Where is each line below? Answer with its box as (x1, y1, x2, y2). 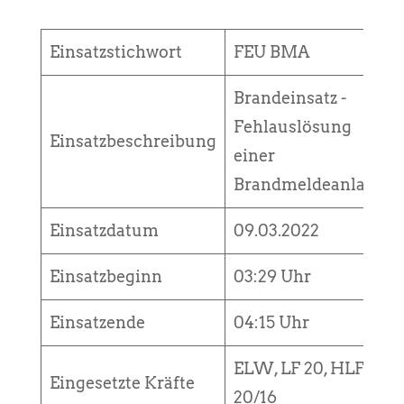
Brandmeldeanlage (233, 174, 384, 194)
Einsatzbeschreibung (49, 131, 216, 151)
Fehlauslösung (233, 116, 352, 136)
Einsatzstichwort (49, 41, 182, 61)
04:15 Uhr (233, 312, 309, 332)
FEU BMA (233, 41, 310, 61)
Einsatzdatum (49, 220, 159, 240)
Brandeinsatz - (233, 87, 346, 107)
